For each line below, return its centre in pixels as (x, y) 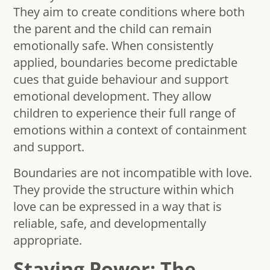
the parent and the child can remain (113, 29)
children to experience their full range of (125, 113)
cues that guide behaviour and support (121, 80)
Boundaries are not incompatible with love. (133, 172)
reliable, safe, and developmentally (110, 223)
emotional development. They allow (113, 96)
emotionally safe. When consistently (114, 46)
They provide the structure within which (124, 189)
